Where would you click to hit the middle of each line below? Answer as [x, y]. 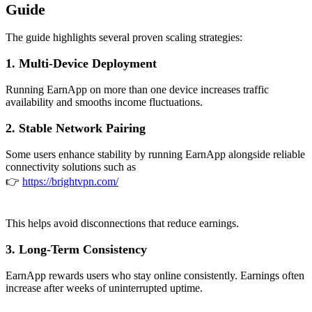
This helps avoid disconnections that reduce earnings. [122, 223]
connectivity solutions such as [71, 166]
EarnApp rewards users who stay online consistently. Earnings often [155, 275]
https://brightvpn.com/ [70, 181]
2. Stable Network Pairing [76, 128]
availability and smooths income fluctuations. [104, 102]
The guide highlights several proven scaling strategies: [124, 37]
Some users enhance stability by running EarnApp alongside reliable [155, 154]
